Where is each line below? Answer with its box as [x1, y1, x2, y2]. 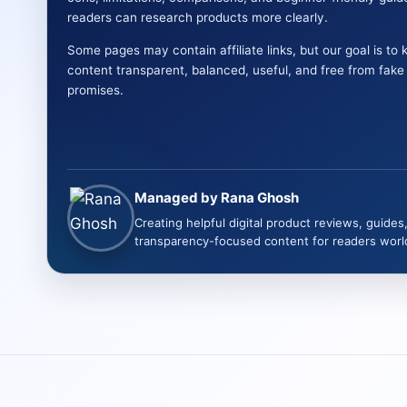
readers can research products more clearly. [67, 10, 328, 25]
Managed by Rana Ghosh [134, 188, 299, 206]
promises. [67, 83, 124, 97]
